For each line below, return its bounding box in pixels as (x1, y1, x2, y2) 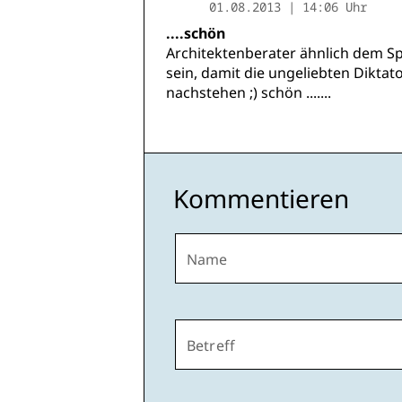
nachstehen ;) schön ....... (166, 83, 331, 103)
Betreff (187, 336, 236, 356)
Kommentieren (173, 181, 349, 216)
